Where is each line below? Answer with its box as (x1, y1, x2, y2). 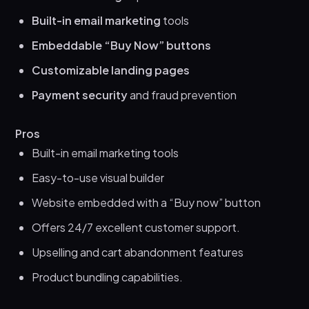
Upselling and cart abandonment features (32, 245, 244, 259)
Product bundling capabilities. (32, 270, 183, 284)
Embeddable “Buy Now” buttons (32, 38, 212, 52)
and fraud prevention (128, 88, 237, 102)
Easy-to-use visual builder (32, 170, 165, 185)
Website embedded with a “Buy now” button (32, 195, 261, 210)
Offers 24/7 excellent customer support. (32, 220, 241, 235)
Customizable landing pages (32, 63, 190, 77)
